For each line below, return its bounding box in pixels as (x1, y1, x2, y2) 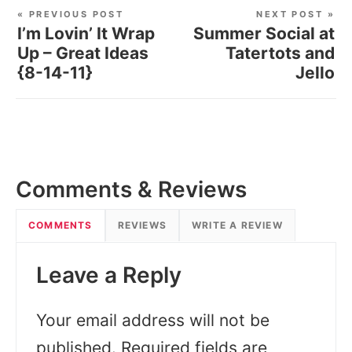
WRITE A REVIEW (192, 219, 283, 232)
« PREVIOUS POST (17, 9, 124, 20)
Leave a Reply (36, 262, 181, 289)
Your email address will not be (36, 310, 269, 331)
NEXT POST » (256, 9, 335, 20)
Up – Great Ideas (17, 43, 148, 64)
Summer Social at (193, 24, 335, 44)
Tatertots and (225, 43, 335, 64)
